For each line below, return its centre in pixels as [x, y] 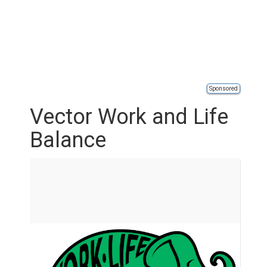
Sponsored [223, 89]
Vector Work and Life [129, 117]
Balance [68, 140]
